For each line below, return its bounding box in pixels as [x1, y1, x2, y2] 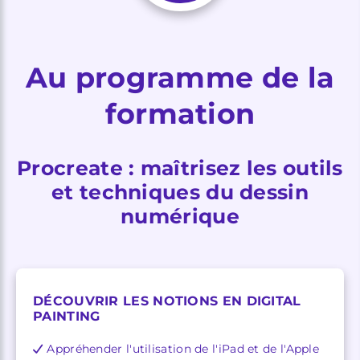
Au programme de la [25, 59, 335, 95]
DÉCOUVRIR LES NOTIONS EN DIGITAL [33, 292, 301, 309]
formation [104, 96, 256, 131]
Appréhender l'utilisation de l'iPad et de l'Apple [47, 341, 320, 356]
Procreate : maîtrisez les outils [17, 155, 343, 180]
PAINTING [33, 308, 100, 324]
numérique [121, 203, 239, 228]
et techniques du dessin [51, 179, 309, 204]
